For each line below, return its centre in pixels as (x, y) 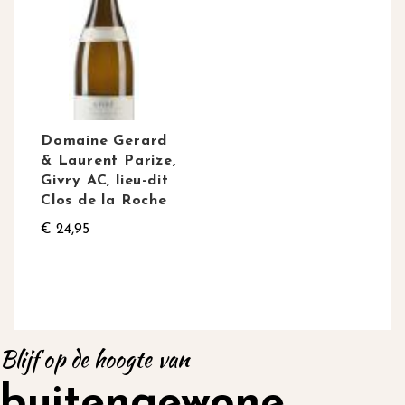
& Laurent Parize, (108, 161)
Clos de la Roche (104, 201)
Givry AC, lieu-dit (105, 181)
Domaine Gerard (104, 141)
